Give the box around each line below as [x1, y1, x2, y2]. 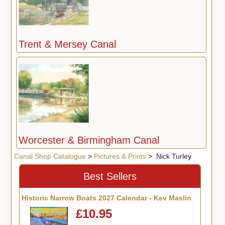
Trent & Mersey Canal [18, 39, 116, 50]
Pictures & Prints [93, 152, 146, 161]
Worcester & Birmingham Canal [18, 135, 159, 146]
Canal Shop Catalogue [14, 152, 86, 161]
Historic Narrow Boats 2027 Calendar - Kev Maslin [21, 193, 191, 202]
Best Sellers [83, 171, 137, 182]
